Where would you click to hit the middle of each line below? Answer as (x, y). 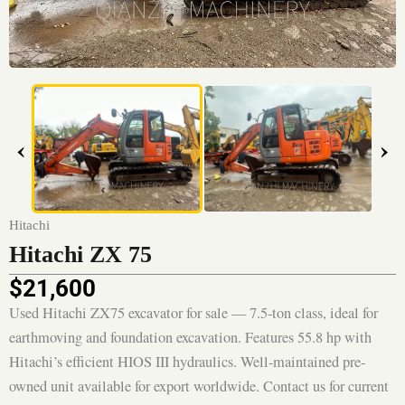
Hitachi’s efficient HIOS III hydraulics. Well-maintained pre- (187, 362)
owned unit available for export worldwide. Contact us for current (199, 386)
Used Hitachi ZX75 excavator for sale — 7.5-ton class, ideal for (193, 313)
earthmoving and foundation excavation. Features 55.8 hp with (190, 338)
